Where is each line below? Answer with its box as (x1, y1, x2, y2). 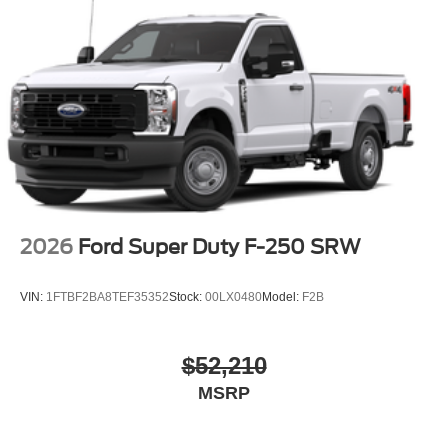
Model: (262, 289, 302, 304)
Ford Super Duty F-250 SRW (78, 235, 361, 260)
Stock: (169, 289, 205, 304)
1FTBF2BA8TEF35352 (46, 289, 169, 304)
